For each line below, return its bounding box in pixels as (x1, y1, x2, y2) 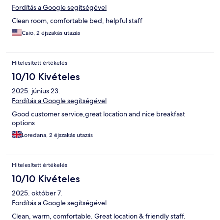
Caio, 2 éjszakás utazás (22, 29, 80, 37)
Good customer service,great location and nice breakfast (12, 110, 185, 119)
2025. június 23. (12, 86, 60, 96)
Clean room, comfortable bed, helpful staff (12, 16, 142, 26)
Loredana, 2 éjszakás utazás (22, 131, 93, 139)
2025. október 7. (12, 189, 62, 198)
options (12, 118, 35, 128)
